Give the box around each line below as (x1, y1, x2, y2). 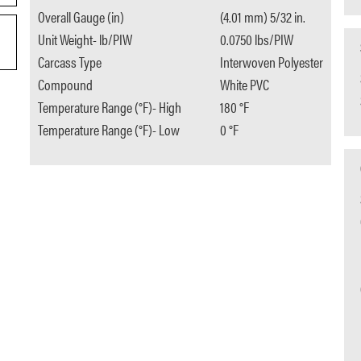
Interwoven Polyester (220, 52, 324, 73)
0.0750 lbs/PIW (220, 29, 294, 50)
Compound (37, 74, 93, 95)
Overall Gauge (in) (37, 6, 124, 27)
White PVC (220, 74, 270, 95)
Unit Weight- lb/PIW (37, 29, 132, 50)
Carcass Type (37, 52, 102, 73)
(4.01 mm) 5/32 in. (220, 6, 306, 27)
